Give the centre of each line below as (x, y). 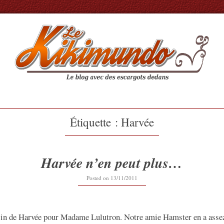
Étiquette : (95, 122)
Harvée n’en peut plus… (112, 162)
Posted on (98, 177)
